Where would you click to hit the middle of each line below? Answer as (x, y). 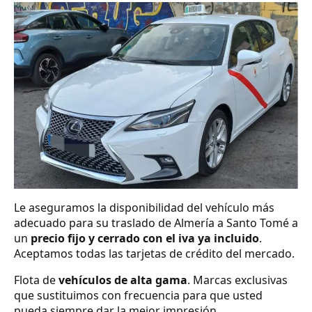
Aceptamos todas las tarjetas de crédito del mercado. (154, 253)
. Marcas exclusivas (237, 280)
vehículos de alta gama (123, 280)
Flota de (36, 280)
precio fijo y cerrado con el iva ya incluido (145, 238)
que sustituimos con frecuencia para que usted (138, 295)
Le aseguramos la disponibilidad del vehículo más (144, 207)
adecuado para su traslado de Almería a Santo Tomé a (156, 223)
